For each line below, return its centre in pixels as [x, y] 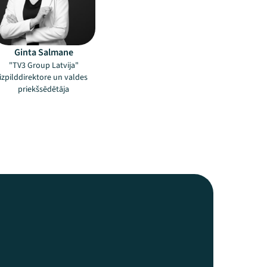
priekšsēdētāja [44, 89]
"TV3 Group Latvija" [44, 66]
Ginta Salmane [44, 52]
